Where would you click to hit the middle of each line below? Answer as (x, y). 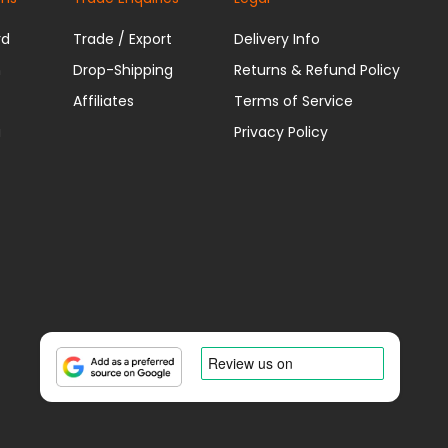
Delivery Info (276, 38)
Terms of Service (293, 100)
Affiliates (103, 100)
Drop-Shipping (122, 69)
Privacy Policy (280, 131)
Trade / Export (122, 38)
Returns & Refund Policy (316, 69)
